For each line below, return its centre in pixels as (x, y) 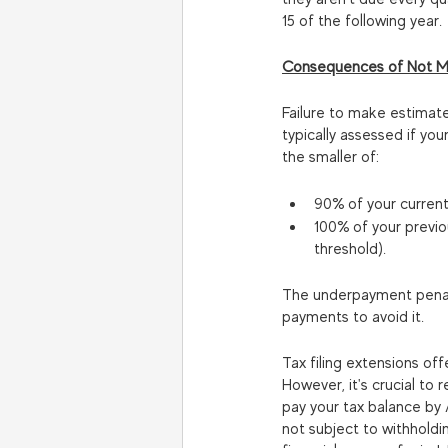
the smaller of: (330, 157)
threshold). (350, 249)
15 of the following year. (362, 21)
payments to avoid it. (353, 317)
